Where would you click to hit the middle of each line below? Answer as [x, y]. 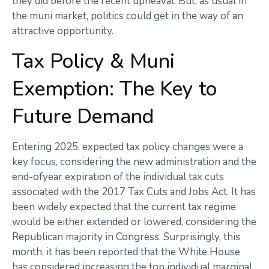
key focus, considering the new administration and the [134, 162]
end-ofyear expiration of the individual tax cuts [118, 177]
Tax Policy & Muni [93, 61]
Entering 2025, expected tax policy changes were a [128, 147]
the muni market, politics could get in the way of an [128, 16]
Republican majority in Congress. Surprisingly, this [126, 237]
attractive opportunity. [63, 31]
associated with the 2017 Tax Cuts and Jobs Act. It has [134, 192]
